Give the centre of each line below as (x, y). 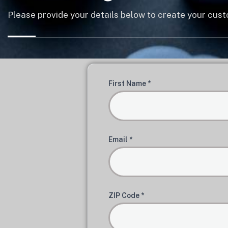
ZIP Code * (126, 195)
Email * (120, 139)
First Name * (130, 83)
